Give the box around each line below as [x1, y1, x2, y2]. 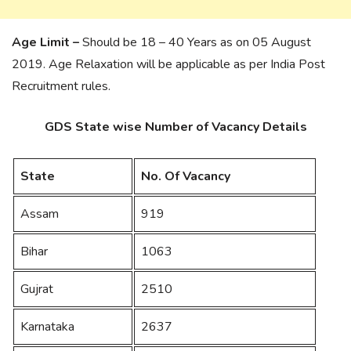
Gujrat [20, 280, 53, 299]
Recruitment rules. [12, 78, 110, 96]
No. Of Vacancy [141, 168, 230, 186]
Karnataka [20, 318, 74, 336]
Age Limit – [12, 34, 79, 52]
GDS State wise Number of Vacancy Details [44, 118, 307, 136]
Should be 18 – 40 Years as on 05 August [79, 34, 311, 52]
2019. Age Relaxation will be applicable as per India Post [12, 56, 325, 74]
